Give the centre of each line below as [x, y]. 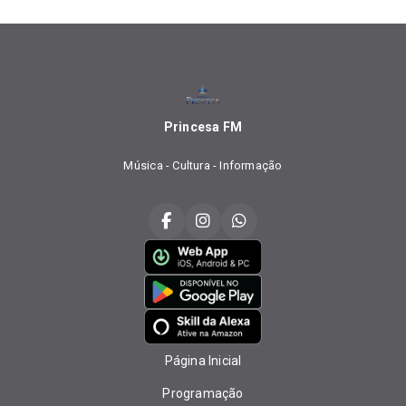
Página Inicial [203, 361]
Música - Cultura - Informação [203, 165]
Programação [203, 393]
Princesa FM [203, 126]
